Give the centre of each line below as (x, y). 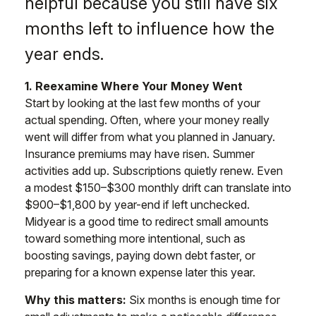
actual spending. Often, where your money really (147, 120)
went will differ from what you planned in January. (150, 137)
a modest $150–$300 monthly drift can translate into (158, 188)
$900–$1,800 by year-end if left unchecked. (137, 205)
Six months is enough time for (203, 300)
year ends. (64, 54)
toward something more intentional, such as (135, 238)
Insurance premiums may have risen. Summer (140, 154)
